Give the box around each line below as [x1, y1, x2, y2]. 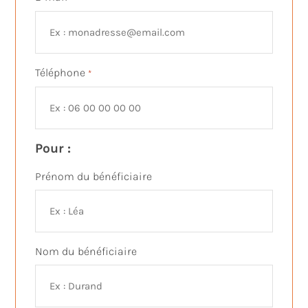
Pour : [35, 140, 71, 157]
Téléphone [35, 66, 86, 80]
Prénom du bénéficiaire [35, 170, 153, 184]
